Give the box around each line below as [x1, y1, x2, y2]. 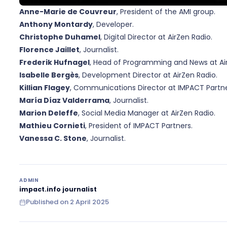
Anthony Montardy [19, 19, 93, 29]
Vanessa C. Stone [19, 133, 87, 143]
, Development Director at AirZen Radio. [79, 70, 217, 80]
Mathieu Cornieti [19, 121, 85, 131]
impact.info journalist [19, 185, 97, 194]
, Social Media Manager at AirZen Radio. [78, 108, 215, 118]
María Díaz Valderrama [19, 95, 109, 105]
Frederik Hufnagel [19, 57, 90, 67]
